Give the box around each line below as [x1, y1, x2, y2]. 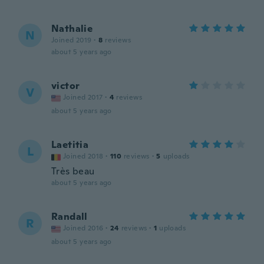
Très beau [51, 165, 95, 177]
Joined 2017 [63, 93, 103, 102]
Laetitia [51, 138, 89, 151]
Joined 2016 [63, 223, 104, 233]
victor [51, 80, 80, 92]
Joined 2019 [51, 35, 92, 45]
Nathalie [51, 22, 93, 35]
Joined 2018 [63, 151, 104, 161]
